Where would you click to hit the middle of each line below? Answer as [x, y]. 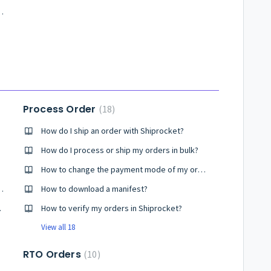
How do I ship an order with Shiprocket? [112, 131]
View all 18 [58, 227]
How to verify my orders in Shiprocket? [111, 208]
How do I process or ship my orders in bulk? [119, 150]
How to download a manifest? [94, 189]
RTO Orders [53, 254]
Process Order [60, 109]
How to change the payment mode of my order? [201, 169]
